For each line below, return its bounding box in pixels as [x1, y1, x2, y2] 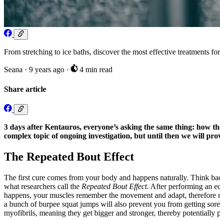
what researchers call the [4, 182, 82, 191]
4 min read [77, 65, 112, 74]
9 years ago [29, 65, 66, 74]
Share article [4, 84, 46, 93]
